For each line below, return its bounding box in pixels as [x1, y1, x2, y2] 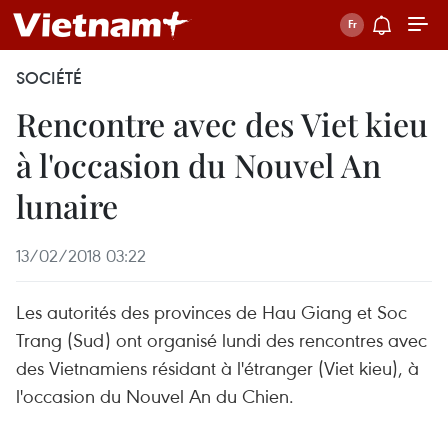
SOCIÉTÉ [16, 67, 82, 89]
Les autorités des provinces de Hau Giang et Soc [16, 299, 407, 324]
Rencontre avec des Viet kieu [16, 102, 428, 145]
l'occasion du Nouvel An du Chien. [16, 383, 294, 408]
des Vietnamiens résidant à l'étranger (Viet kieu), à [16, 355, 419, 380]
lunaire [16, 184, 118, 227]
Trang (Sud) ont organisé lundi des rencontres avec [16, 327, 427, 352]
